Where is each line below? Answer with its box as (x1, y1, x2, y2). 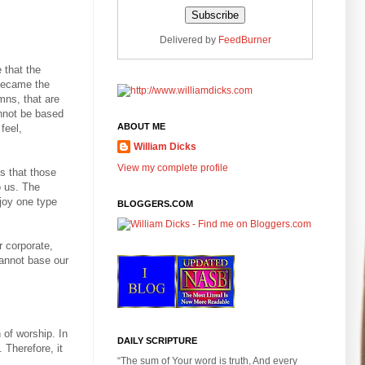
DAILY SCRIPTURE (117, 335, 197, 345)
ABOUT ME (117, 121, 165, 131)
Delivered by (159, 33, 218, 46)
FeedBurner (218, 33, 271, 46)
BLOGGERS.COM (117, 198, 193, 209)
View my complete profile (117, 161, 228, 174)
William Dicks (134, 140, 196, 152)
